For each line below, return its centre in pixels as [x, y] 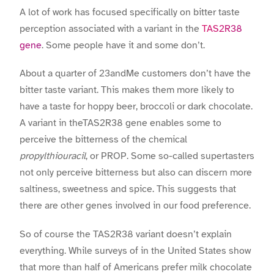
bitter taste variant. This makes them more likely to [127, 90]
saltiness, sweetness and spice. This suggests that [128, 189]
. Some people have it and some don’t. [123, 46]
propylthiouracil [53, 156]
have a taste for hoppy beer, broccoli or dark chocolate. [136, 107]
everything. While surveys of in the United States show [135, 250]
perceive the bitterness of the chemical [103, 140]
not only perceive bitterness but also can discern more [136, 173]
